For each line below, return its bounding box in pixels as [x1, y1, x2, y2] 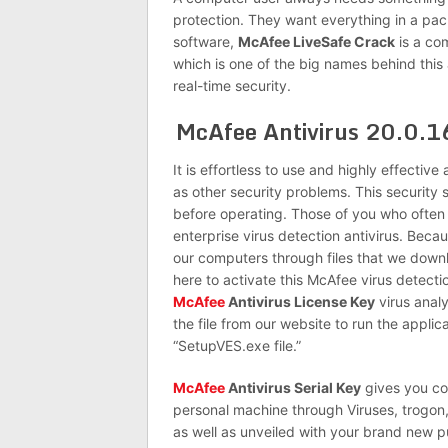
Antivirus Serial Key [225, 378, 361, 396]
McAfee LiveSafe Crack [238, 32, 395, 50]
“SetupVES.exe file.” [173, 336, 301, 354]
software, [173, 32, 238, 50]
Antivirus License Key [225, 292, 375, 310]
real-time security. [173, 76, 291, 94]
